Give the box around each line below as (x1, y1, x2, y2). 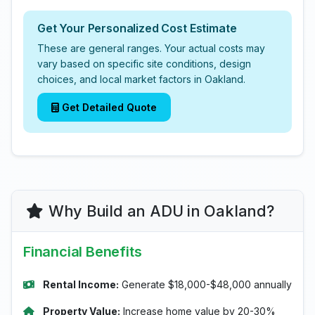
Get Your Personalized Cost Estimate (37, 21, 237, 35)
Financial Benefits (23, 243, 142, 260)
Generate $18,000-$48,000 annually (119, 278, 292, 290)
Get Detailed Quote (62, 101, 157, 113)
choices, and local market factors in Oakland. (37, 73, 245, 85)
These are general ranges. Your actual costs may (37, 42, 265, 54)
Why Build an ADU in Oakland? (48, 202, 274, 220)
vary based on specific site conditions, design (37, 58, 251, 70)
